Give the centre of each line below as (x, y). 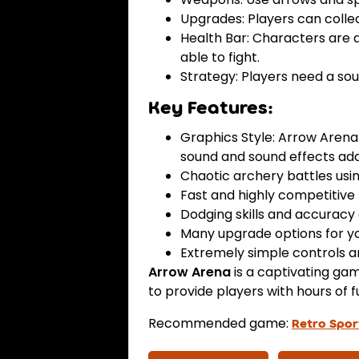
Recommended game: (220, 323)
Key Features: (211, 107)
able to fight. (220, 57)
